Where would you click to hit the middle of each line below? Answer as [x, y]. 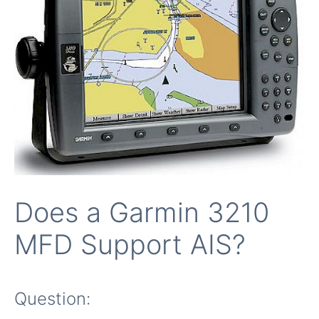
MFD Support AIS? [130, 245]
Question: [52, 299]
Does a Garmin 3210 [142, 213]
